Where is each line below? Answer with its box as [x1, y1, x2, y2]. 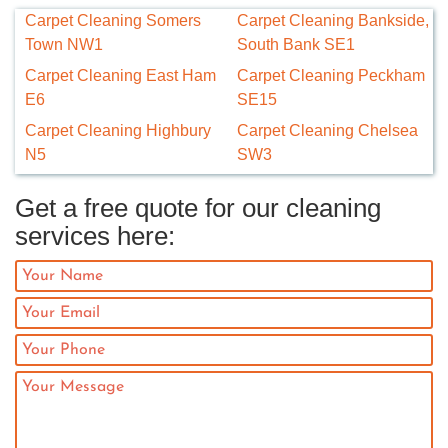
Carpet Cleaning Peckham [237, 66, 425, 84]
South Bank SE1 [237, 35, 355, 53]
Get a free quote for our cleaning [15, 192, 381, 223]
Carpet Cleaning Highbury [25, 121, 211, 139]
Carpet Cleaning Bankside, [237, 11, 429, 29]
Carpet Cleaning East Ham [25, 66, 216, 84]
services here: [15, 220, 175, 251]
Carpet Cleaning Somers [25, 11, 201, 29]
